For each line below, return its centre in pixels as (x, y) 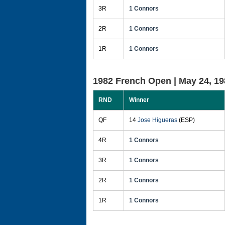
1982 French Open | (136, 81)
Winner (139, 100)
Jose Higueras (157, 120)
